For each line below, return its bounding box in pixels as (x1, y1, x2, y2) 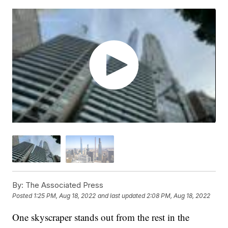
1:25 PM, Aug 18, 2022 (34, 192, 96, 200)
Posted (12, 192, 34, 200)
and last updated (98, 192, 146, 200)
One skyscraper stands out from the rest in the (12, 210, 190, 223)
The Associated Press (23, 180, 104, 190)
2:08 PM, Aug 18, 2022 (147, 192, 211, 200)
